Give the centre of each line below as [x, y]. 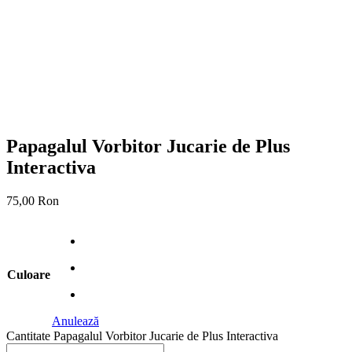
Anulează [75, 321]
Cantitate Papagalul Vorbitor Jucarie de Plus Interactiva [142, 335]
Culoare [29, 274]
